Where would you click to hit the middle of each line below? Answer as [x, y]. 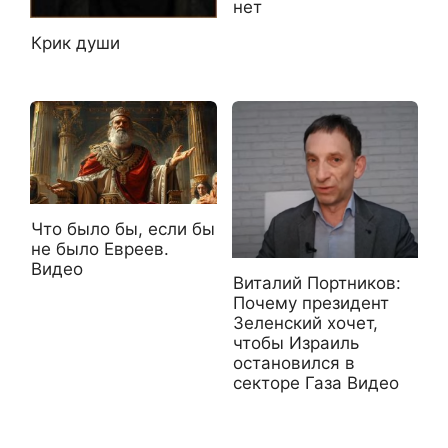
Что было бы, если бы [123, 229]
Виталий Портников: [316, 282]
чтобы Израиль [295, 342]
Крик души [75, 42]
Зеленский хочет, [305, 322]
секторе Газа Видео [315, 382]
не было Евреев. [100, 249]
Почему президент [310, 302]
